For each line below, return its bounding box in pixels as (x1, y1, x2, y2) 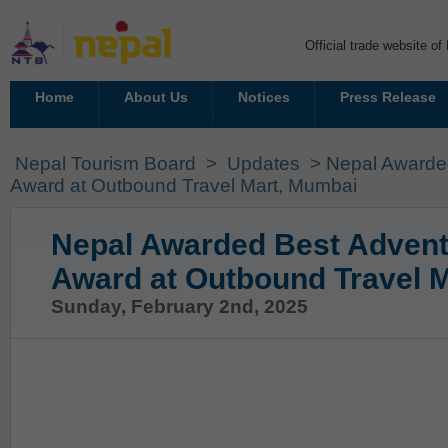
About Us (123, 89, 188, 105)
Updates (227, 153, 300, 174)
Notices (237, 89, 290, 105)
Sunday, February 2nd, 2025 (51, 296, 308, 317)
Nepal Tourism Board (15, 153, 196, 174)
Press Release (339, 89, 436, 105)
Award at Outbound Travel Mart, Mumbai (10, 175, 357, 196)
